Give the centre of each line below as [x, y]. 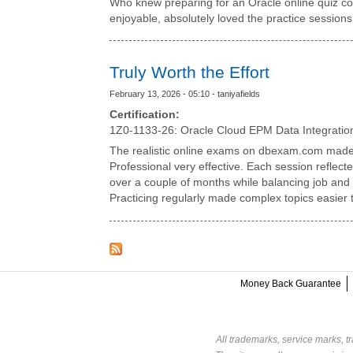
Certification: [146, 114]
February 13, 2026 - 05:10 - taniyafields [185, 93]
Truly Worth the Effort [190, 72]
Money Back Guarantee [290, 283]
